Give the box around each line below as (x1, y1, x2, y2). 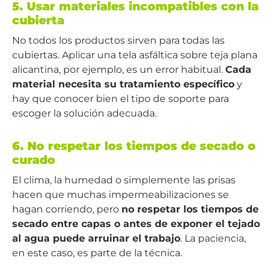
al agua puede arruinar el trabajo (12, 233, 180, 245)
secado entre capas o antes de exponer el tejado (12, 218, 260, 230)
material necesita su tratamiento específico (12, 78, 234, 90)
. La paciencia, (180, 233, 246, 245)
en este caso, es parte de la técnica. (12, 247, 182, 259)
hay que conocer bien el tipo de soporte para (12, 93, 229, 105)
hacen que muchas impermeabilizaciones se (12, 189, 229, 201)
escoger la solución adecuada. (12, 107, 157, 120)
